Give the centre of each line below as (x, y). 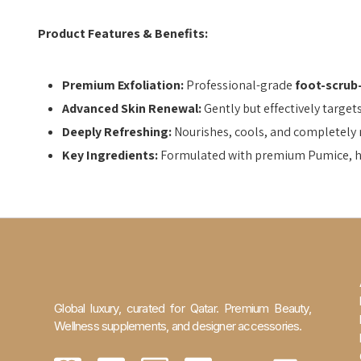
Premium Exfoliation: (123, 85)
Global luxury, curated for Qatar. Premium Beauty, (183, 309)
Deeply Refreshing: (117, 132)
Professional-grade (239, 85)
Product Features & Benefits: (123, 33)
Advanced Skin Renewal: (132, 108)
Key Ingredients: (110, 155)
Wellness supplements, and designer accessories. (178, 326)
